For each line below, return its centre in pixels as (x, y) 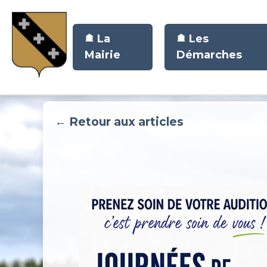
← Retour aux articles (119, 122)
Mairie (102, 55)
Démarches (209, 55)
